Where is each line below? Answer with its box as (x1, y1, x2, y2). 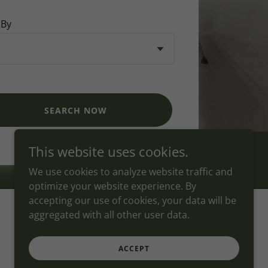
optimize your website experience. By (29, 179, 196, 193)
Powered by (152, 209, 199, 220)
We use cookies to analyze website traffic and (29, 165, 233, 178)
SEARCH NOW (44, 104, 107, 116)
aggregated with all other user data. (29, 208, 190, 221)
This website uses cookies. (29, 142, 188, 160)
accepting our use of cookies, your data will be (29, 194, 236, 207)
